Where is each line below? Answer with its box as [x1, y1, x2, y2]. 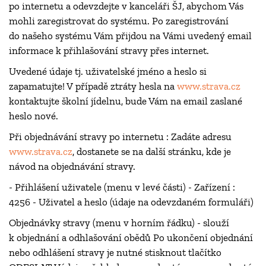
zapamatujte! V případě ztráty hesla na [9, 80, 177, 93]
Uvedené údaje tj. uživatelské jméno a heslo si [9, 65, 207, 78]
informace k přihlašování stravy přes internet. [9, 45, 209, 57]
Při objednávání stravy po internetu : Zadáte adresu [9, 131, 232, 143]
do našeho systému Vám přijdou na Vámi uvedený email [9, 30, 252, 42]
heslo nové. [9, 110, 58, 122]
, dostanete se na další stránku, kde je [72, 145, 231, 158]
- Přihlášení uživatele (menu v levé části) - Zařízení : [9, 181, 235, 194]
